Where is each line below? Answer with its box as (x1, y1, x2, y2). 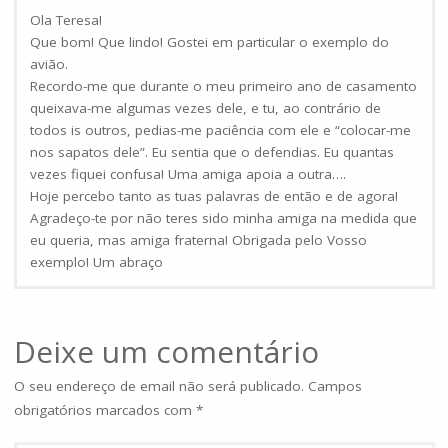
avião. (30, 54, 68, 73)
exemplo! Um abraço (30, 252, 163, 271)
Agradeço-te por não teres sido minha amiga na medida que (30, 208, 417, 227)
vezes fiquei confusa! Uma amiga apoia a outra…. (30, 164, 346, 183)
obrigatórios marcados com (13, 400, 196, 419)
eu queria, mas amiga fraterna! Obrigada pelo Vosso (30, 230, 367, 249)
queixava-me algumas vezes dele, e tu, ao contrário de (30, 98, 381, 117)
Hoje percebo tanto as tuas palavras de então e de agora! (30, 186, 398, 205)
